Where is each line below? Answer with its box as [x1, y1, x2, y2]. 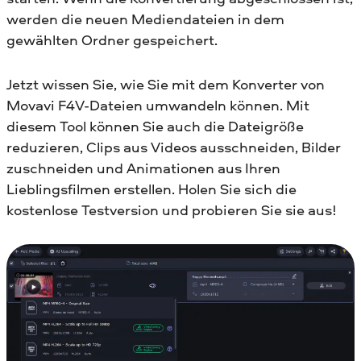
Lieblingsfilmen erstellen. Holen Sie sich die [6, 179, 297, 200]
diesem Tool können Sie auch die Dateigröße [6, 116, 304, 137]
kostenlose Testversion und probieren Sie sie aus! [6, 200, 337, 221]
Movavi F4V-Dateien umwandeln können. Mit [6, 95, 309, 116]
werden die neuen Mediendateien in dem [6, 9, 284, 30]
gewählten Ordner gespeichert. [6, 30, 218, 51]
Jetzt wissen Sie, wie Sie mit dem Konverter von [6, 74, 325, 95]
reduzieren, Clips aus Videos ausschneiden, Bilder [6, 137, 341, 158]
